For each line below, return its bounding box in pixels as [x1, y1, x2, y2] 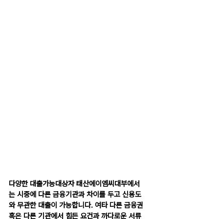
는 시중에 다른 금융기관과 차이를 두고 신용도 [9, 190, 141, 199]
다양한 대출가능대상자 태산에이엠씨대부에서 [9, 179, 140, 188]
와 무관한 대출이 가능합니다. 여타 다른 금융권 [9, 201, 145, 210]
